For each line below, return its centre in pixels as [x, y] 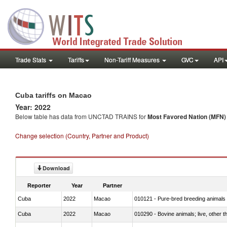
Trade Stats [31, 60]
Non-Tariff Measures [133, 60]
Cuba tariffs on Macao [53, 95]
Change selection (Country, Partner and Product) [82, 136]
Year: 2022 [33, 107]
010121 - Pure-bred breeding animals [180, 198]
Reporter [39, 185]
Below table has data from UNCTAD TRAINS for [81, 116]
